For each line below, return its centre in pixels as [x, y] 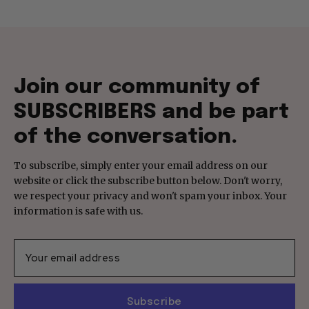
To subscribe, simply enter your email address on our [141, 165]
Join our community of [137, 87]
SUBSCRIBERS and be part [151, 112]
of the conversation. [126, 137]
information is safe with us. [78, 211]
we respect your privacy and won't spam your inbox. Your [150, 196]
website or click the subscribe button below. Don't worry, [148, 180]
